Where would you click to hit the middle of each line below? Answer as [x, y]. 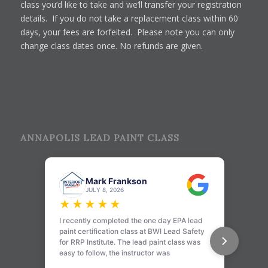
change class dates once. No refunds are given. [111, 45]
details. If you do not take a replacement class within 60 [129, 18]
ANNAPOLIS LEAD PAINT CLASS [100, 138]
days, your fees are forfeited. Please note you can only [127, 32]
